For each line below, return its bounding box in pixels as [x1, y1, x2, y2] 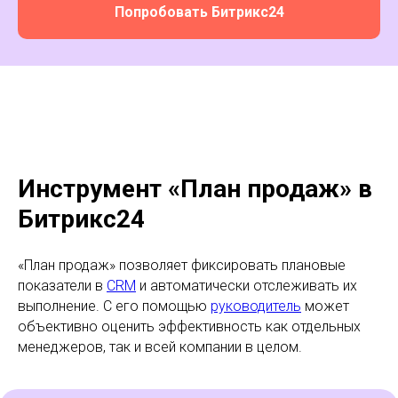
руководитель [211, 297, 301, 314]
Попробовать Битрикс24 [114, 3, 284, 20]
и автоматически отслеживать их [136, 276, 357, 294]
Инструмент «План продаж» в [18, 173, 372, 203]
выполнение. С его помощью [18, 297, 211, 314]
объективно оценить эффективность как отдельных [18, 317, 361, 335]
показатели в [18, 276, 107, 294]
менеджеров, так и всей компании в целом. [18, 338, 302, 355]
